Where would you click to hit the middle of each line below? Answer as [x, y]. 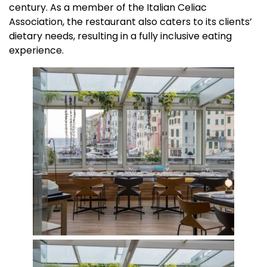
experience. [36, 51]
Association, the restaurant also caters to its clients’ [131, 22]
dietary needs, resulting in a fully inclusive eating [120, 36]
